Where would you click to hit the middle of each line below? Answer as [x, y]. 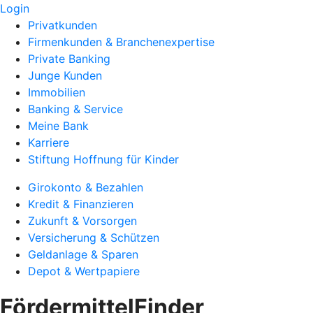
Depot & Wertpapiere [84, 271]
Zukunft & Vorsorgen [82, 221]
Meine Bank [58, 126]
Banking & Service [75, 109]
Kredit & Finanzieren [81, 204]
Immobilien [57, 92]
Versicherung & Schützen [94, 238]
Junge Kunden [65, 75]
